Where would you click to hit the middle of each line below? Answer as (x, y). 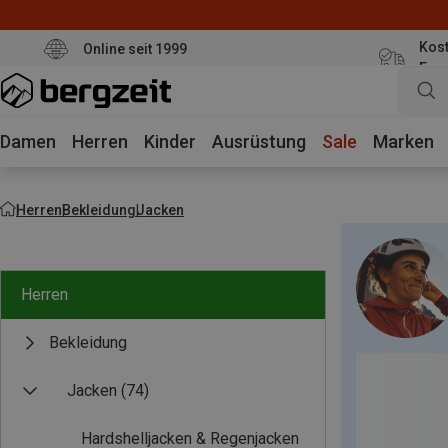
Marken (403, 141)
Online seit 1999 (134, 48)
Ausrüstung (259, 141)
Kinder (170, 141)
